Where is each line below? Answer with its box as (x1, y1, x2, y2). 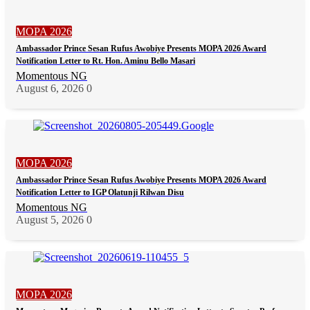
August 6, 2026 (16, 82, 84, 94)
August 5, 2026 (16, 213, 84, 226)
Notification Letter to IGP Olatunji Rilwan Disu (16, 187, 184, 197)
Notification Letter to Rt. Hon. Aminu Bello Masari (16, 55, 195, 66)
